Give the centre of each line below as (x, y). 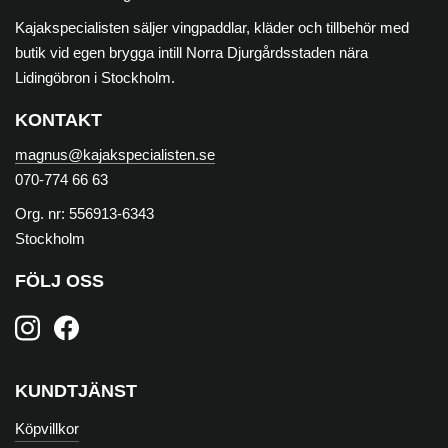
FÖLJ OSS (59, 281)
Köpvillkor (47, 428)
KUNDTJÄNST (76, 391)
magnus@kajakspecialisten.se (115, 155)
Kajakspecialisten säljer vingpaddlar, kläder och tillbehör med (212, 28)
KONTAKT (58, 120)
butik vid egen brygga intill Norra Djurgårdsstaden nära (191, 53)
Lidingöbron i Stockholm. (97, 78)
